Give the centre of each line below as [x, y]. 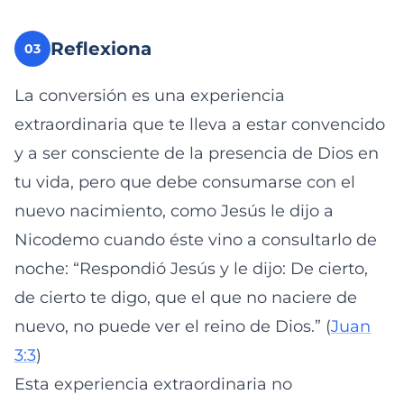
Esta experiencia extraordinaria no [153, 384]
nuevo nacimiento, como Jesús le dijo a [174, 211]
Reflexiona [101, 49]
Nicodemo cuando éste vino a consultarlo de [196, 240]
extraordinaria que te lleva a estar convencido [200, 124]
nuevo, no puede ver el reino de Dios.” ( [173, 326]
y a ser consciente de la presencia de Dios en [197, 153]
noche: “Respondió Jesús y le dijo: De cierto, [191, 269]
